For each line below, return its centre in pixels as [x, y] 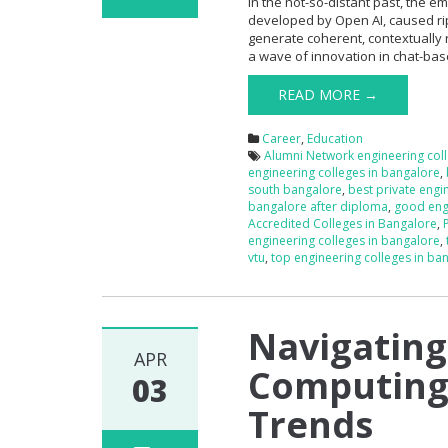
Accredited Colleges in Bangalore [343, 223]
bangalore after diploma [318, 206]
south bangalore [295, 189]
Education [335, 138]
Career [282, 138]
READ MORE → [328, 94]
